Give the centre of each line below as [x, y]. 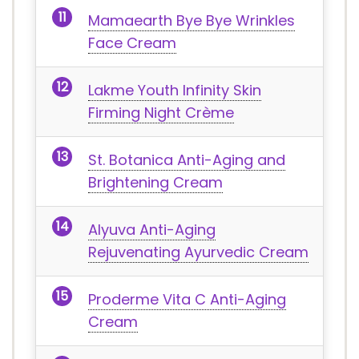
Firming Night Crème [161, 113]
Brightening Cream [155, 182]
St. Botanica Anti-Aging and [187, 160]
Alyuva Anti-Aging [152, 230]
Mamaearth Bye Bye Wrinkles [192, 20]
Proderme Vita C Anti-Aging [187, 299]
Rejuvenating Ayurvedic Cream [198, 252]
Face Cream [132, 43]
